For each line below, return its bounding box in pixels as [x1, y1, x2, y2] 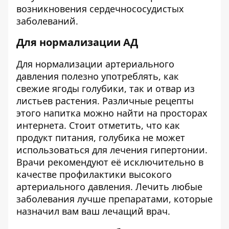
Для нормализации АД [16, 35, 138, 49]
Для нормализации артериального [16, 58, 174, 70]
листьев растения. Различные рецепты [16, 95, 194, 107]
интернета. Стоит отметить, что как [16, 119, 180, 131]
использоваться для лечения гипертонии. [16, 144, 208, 156]
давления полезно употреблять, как [16, 70, 179, 82]
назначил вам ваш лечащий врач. [16, 205, 170, 217]
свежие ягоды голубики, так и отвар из [16, 82, 195, 95]
